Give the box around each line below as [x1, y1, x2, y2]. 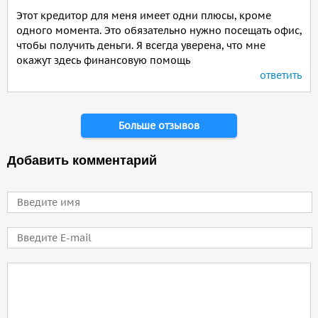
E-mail [7, 228, 38, 241]
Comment [7, 263, 55, 276]
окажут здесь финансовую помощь [16, 54, 190, 67]
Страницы [7, 107, 72, 121]
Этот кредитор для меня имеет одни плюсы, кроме [16, 9, 271, 22]
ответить [260, 69, 302, 82]
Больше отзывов [119, 119, 199, 132]
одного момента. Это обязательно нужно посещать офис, [16, 24, 302, 37]
